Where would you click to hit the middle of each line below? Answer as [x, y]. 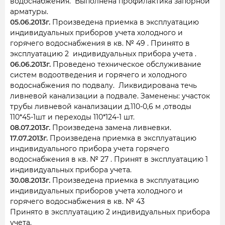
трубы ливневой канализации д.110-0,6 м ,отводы [101, 106]
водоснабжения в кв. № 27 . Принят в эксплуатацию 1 [110, 159]
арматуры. [29, 12]
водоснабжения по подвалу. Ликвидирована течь [103, 85]
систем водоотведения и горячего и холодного [98, 75]
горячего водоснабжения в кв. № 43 [77, 201]
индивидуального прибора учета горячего [90, 149]
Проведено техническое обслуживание [127, 64]
